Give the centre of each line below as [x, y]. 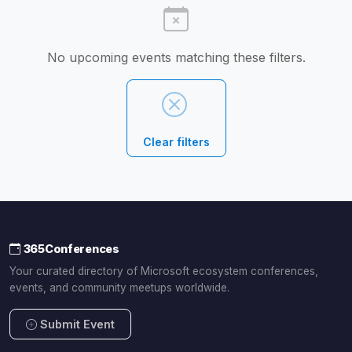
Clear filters [176, 142]
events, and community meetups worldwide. [119, 288]
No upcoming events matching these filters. [176, 58]
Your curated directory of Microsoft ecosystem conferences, [164, 271]
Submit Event [77, 324]
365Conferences [71, 249]
